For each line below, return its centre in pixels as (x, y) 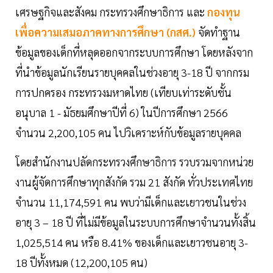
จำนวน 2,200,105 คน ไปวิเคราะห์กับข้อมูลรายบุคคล (129, 133)
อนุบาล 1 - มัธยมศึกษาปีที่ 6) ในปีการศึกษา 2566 (122, 113)
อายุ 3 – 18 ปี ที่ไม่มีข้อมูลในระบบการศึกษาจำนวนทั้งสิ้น (136, 222)
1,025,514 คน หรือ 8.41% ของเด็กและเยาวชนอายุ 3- (132, 243)
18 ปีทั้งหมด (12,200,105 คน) (83, 263)
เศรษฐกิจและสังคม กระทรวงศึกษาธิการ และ (111, 12)
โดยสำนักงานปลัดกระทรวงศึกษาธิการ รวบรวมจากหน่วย (134, 162)
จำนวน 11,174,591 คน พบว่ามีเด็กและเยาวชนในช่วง (131, 202)
